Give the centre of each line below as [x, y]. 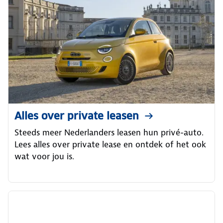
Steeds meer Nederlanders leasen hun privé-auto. [109, 132]
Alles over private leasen [77, 116]
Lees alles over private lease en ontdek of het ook [110, 144]
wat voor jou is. [44, 156]
